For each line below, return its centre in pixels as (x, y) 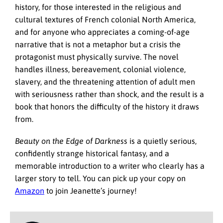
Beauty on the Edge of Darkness (71, 141)
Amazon (30, 191)
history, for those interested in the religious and (98, 7)
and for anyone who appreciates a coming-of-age (102, 32)
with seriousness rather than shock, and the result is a (110, 94)
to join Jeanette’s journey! (91, 191)
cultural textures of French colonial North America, (105, 19)
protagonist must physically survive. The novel (97, 56)
